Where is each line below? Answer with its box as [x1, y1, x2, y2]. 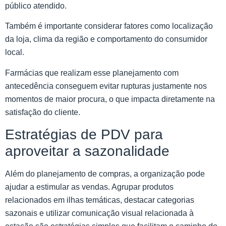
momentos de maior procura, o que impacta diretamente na [5, 94, 215, 103]
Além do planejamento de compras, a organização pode [5, 169, 205, 178]
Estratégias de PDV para [5, 126, 163, 142]
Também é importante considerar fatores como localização [5, 22, 213, 31]
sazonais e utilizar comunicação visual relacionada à [5, 208, 194, 217]
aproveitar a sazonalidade [5, 143, 169, 159]
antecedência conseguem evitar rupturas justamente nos [5, 81, 207, 90]
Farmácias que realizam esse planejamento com [5, 68, 179, 77]
